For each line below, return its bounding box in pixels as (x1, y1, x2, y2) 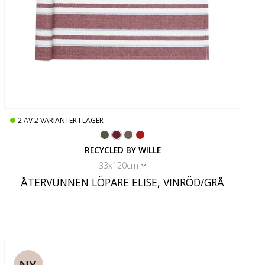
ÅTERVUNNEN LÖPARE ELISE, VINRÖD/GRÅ (21, 175, 225, 190)
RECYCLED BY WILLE (84, 144, 161, 156)
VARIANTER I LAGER (40, 115, 104, 126)
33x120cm (99, 160, 139, 172)
